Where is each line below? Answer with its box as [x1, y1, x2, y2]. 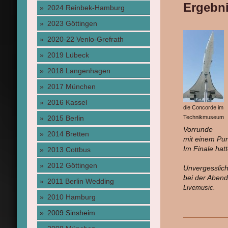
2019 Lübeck [47, 51, 89, 59]
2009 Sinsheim [47, 209, 95, 217]
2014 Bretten [47, 130, 89, 138]
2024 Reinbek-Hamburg [47, 4, 125, 12]
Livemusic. [183, 184, 217, 191]
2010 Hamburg [47, 193, 96, 201]
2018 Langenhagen [47, 67, 110, 75]
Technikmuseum [183, 114, 224, 120]
